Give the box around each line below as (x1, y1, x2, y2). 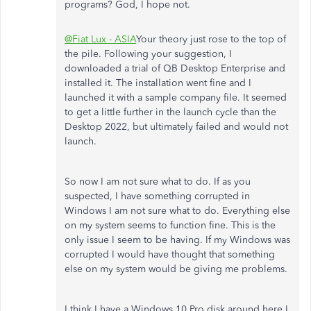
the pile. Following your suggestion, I (65, 48, 232, 60)
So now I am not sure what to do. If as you (65, 176, 251, 187)
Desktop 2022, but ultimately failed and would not (65, 121, 288, 133)
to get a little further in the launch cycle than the (65, 106, 276, 118)
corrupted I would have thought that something (65, 249, 275, 260)
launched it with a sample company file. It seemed (65, 92, 287, 103)
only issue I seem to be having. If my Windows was (65, 234, 290, 246)
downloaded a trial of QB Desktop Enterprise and (65, 62, 285, 74)
